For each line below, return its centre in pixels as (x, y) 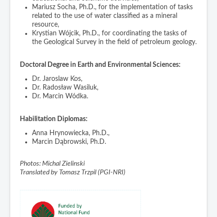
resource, (46, 24)
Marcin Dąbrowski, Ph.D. (69, 142)
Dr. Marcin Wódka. (60, 96)
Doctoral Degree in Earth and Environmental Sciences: (100, 65)
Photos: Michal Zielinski (52, 163)
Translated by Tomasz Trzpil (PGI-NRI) (73, 172)
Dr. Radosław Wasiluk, (65, 87)
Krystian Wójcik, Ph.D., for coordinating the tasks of (109, 33)
